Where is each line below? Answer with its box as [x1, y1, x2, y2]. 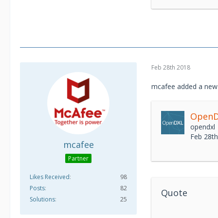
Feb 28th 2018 [151, 63, 190, 72]
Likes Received [30, 172, 70, 181]
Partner [68, 154, 89, 163]
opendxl [190, 122, 215, 131]
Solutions [30, 195, 55, 203]
